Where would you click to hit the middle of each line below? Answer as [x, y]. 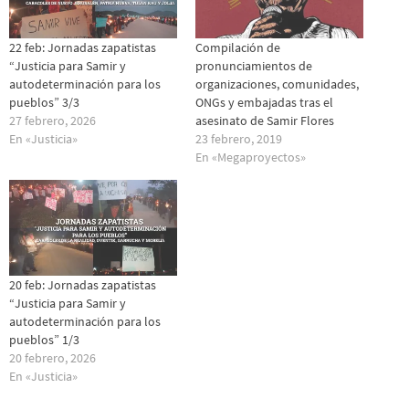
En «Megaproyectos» [251, 157]
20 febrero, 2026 [52, 358]
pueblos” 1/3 [44, 340]
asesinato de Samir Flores [265, 121]
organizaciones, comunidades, [277, 84]
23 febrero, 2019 [239, 139]
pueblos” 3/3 [44, 103]
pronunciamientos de [254, 66]
